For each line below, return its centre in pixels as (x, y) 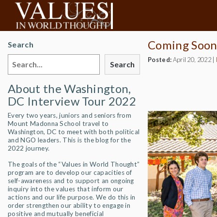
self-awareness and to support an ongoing (71, 181)
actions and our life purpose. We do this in (72, 197)
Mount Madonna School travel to (58, 124)
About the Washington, (70, 88)
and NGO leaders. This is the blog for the (70, 140)
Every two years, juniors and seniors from (70, 115)
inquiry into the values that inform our (66, 189)
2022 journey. (29, 148)
